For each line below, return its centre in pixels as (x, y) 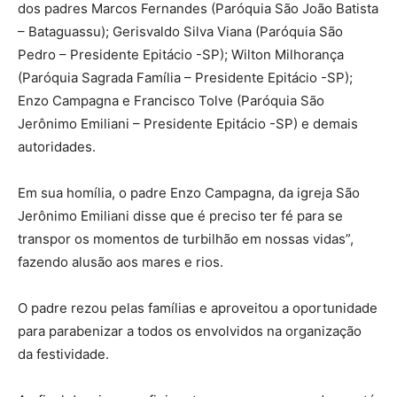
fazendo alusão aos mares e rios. (121, 262)
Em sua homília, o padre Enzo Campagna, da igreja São (189, 193)
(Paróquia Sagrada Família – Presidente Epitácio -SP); (185, 78)
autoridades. (57, 147)
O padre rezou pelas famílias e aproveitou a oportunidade (198, 308)
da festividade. (63, 354)
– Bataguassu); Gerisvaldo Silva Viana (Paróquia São (180, 31)
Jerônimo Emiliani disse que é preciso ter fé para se (180, 216)
